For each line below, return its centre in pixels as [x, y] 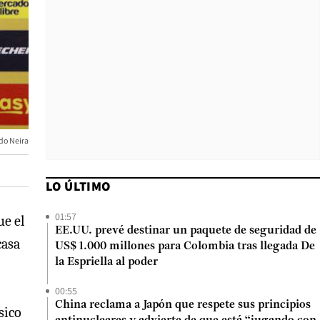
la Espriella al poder [106, 262]
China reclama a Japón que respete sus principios [183, 305]
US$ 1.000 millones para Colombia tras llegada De [185, 246]
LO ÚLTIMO [78, 186]
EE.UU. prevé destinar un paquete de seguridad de [186, 231]
